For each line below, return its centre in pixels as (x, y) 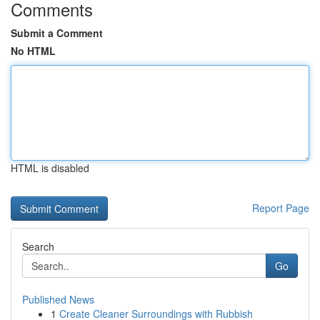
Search (38, 246)
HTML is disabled (50, 168)
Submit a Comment (57, 33)
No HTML (33, 51)
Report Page (281, 208)
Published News (58, 299)
